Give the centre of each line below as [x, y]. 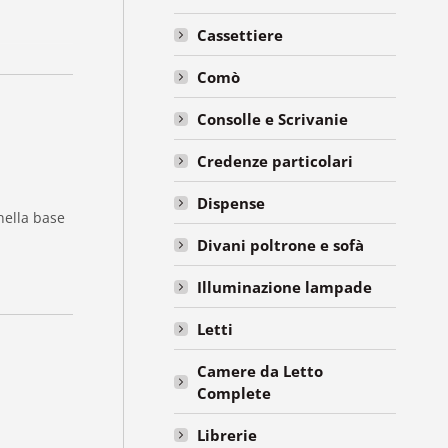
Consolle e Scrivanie [273, 119]
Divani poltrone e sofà [281, 245]
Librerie [227, 435]
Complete [234, 393]
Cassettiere [240, 35]
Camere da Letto [260, 371]
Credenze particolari [275, 161]
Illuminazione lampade [285, 287]
